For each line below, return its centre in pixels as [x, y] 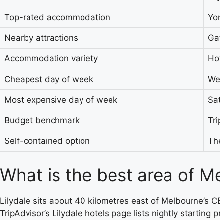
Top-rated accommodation [57, 17]
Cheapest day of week [49, 79]
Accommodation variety [51, 58]
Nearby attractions [41, 38]
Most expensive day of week [61, 100]
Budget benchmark [42, 120]
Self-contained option [47, 141]
